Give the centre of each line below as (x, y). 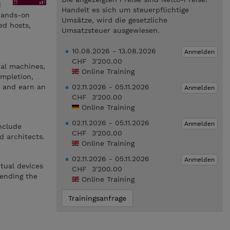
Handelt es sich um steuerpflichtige (125, 10)
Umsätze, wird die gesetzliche (114, 20)
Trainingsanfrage (97, 198)
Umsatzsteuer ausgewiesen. (110, 30)
